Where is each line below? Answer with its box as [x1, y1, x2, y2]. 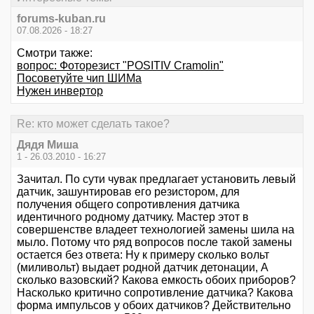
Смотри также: [17, 46, 93, 59]
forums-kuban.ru [17, 12, 106, 25]
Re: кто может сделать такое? [17, 117, 170, 130]
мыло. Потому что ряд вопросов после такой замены [17, 236, 292, 249]
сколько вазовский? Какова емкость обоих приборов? [17, 274, 296, 287]
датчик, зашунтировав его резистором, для [17, 186, 240, 198]
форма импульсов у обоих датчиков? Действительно [17, 299, 291, 312]
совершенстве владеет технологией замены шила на [17, 224, 294, 236]
